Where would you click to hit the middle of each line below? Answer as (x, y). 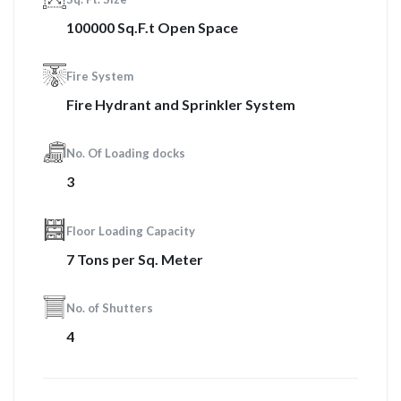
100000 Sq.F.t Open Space (152, 27)
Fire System (99, 76)
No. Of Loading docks (125, 154)
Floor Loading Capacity (130, 230)
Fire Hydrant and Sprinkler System (180, 104)
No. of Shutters (109, 308)
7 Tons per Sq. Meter (134, 259)
